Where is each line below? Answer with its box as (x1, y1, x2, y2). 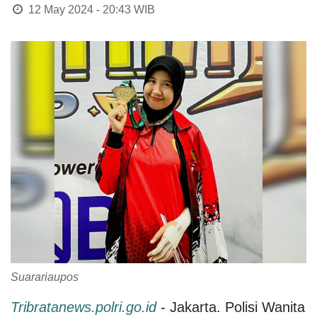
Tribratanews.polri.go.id (11, 299, 156, 315)
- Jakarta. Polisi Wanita (156, 299, 305, 315)
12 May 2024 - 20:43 (28, 4, 131, 16)
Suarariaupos (11, 270, 79, 283)
